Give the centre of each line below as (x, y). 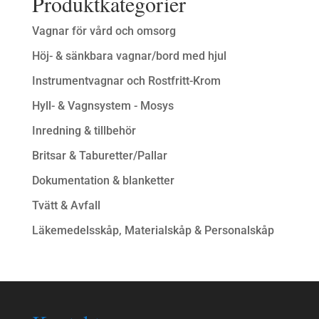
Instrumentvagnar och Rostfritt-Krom (126, 81)
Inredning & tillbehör (84, 131)
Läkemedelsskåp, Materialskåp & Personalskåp (153, 231)
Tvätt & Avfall (66, 206)
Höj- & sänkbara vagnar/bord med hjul (129, 56)
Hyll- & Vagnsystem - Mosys (103, 106)
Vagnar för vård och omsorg (104, 31)
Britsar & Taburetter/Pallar (99, 156)
